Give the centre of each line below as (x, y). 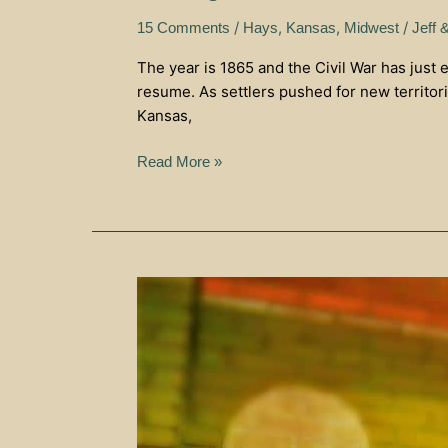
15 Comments (183, 27)
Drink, (155, 311)
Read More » (179, 161)
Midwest (371, 27)
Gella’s (158, 407)
